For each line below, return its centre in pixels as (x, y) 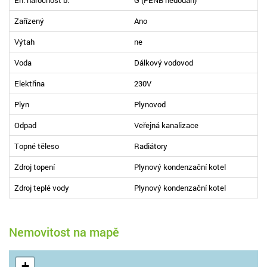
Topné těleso (37, 146)
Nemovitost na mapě (64, 232)
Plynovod (150, 104)
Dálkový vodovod (164, 62)
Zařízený (29, 21)
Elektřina (30, 83)
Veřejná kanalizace (166, 125)
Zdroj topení (35, 167)
